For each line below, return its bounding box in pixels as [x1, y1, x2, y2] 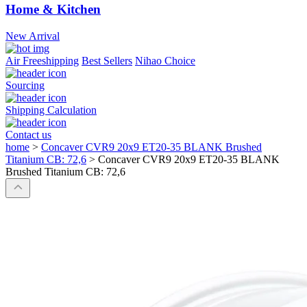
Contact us [5, 129, 51, 141]
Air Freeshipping [5, 55, 79, 67]
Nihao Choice [135, 55, 195, 67]
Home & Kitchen [5, 2, 101, 17]
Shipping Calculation [5, 104, 97, 116]
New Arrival [5, 30, 60, 42]
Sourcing [5, 79, 45, 92]
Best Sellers [82, 55, 132, 67]
